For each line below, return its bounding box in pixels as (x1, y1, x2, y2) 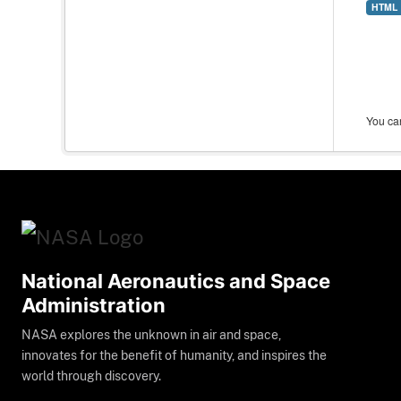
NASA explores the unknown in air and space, (21, 328, 281, 343)
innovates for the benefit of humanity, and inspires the (21, 348, 327, 363)
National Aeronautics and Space (21, 269, 330, 294)
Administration (21, 294, 166, 318)
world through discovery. (21, 369, 161, 384)
